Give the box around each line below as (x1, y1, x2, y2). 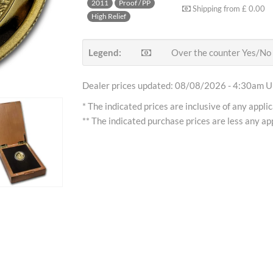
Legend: (88, 47, 121, 58)
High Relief (91, 11, 126, 21)
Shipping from (190, 4, 242, 13)
